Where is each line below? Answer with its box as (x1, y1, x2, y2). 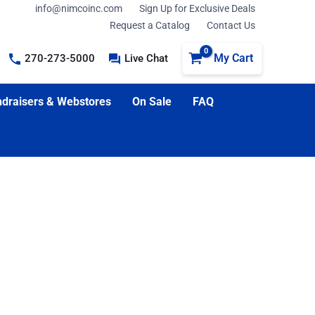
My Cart (213, 51, 253, 65)
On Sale (131, 95, 172, 108)
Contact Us (207, 20, 255, 31)
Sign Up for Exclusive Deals (139, 3, 255, 14)
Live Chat (124, 52, 169, 65)
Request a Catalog (110, 20, 190, 31)
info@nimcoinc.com (35, 3, 122, 14)
